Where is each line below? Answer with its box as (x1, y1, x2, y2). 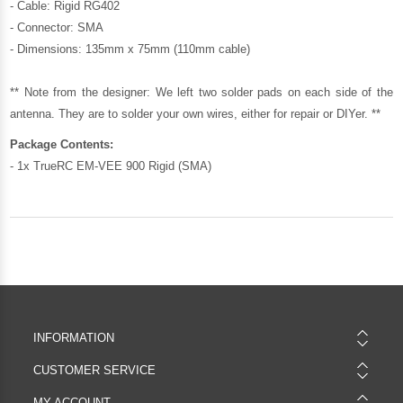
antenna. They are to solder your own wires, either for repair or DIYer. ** (10, 106, 381, 121)
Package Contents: (10, 137, 114, 151)
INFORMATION (32, 330, 114, 345)
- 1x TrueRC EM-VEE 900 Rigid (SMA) (10, 158, 212, 173)
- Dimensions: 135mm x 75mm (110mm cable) (10, 41, 251, 56)
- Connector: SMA (10, 20, 104, 34)
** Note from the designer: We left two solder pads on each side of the (10, 85, 393, 99)
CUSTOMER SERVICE (32, 363, 156, 377)
